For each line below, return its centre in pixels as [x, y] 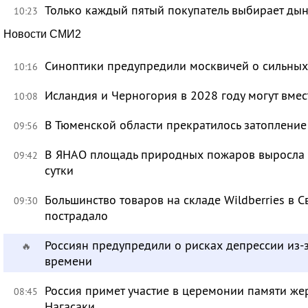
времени [69, 261]
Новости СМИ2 [43, 34]
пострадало [77, 216]
